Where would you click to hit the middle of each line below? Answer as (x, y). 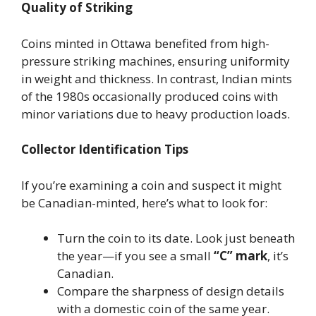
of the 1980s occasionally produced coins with (150, 96)
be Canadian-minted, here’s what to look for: (144, 202)
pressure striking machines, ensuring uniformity (156, 61)
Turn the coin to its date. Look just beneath (176, 238)
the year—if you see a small (135, 256)
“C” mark (241, 256)
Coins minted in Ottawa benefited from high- (145, 43)
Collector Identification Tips (105, 149)
